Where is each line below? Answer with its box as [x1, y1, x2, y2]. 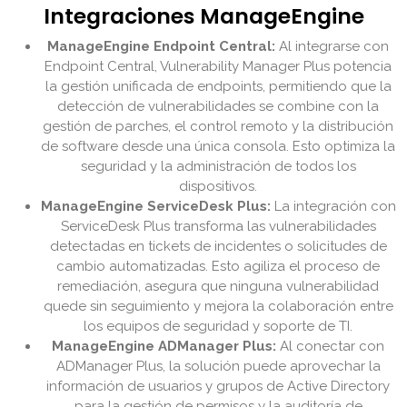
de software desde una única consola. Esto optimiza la [41, 138, 395, 155]
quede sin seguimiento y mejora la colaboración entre [43, 298, 393, 315]
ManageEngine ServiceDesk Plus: [40, 198, 271, 215]
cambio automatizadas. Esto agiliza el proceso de [56, 258, 380, 275]
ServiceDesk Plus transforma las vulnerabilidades [60, 218, 376, 235]
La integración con [270, 198, 396, 215]
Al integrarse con [275, 38, 389, 55]
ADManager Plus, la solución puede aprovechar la [55, 358, 381, 375]
